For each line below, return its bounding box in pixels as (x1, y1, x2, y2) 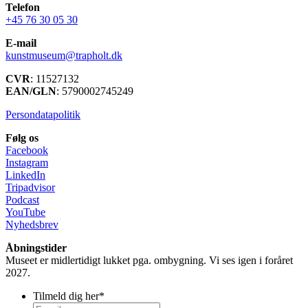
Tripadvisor (5, 181, 55, 194)
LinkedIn (5, 169, 45, 181)
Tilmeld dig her (33, 290, 99, 302)
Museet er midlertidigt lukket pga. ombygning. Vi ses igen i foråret (5, 254, 293, 267)
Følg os (5, 132, 38, 144)
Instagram (5, 157, 48, 169)
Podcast (5, 194, 39, 206)
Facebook (5, 144, 48, 157)
